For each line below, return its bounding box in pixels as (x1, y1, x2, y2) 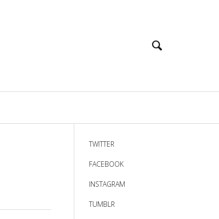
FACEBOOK (89, 159, 124, 169)
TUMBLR (89, 199, 115, 209)
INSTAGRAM (89, 179, 125, 189)
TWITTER (89, 139, 114, 149)
